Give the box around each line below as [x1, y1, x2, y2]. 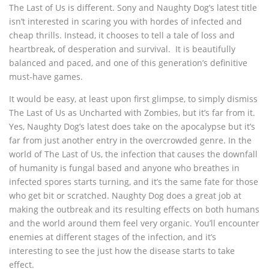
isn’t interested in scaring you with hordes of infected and [9, 16, 242, 28]
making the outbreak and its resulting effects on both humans [9, 204, 259, 216]
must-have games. [9, 71, 83, 83]
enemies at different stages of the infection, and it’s [9, 231, 216, 243]
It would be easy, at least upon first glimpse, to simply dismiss [9, 93, 258, 105]
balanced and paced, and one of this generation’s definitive [9, 57, 247, 69]
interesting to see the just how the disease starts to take [9, 245, 235, 257]
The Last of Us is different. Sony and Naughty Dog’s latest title [9, 2, 257, 14]
